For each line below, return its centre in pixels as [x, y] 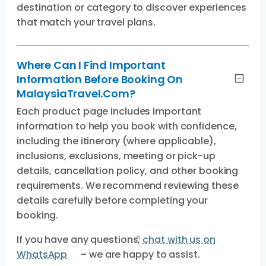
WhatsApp [42, 254]
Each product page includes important [109, 111]
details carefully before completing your [112, 200]
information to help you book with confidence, [127, 126]
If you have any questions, [80, 240]
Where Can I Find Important [91, 65]
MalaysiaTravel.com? [76, 94]
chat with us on [179, 240]
